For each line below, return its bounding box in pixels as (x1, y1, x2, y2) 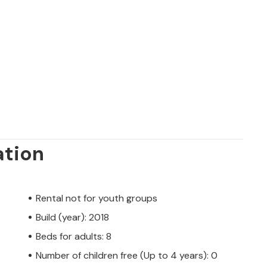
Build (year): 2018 (36, 210, 109, 223)
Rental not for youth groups (36, 191, 157, 204)
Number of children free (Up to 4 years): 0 (36, 249, 218, 262)
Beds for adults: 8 (36, 229, 111, 243)
